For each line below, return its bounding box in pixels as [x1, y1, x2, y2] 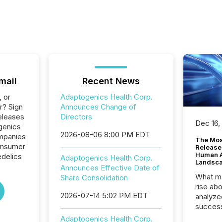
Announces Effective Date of [60, 163, 160, 172]
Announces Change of [60, 102, 136, 111]
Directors [60, 112, 92, 121]
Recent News [82, 76, 140, 86]
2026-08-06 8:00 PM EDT [60, 130, 150, 139]
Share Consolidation [60, 173, 128, 182]
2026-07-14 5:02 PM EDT [60, 191, 148, 200]
